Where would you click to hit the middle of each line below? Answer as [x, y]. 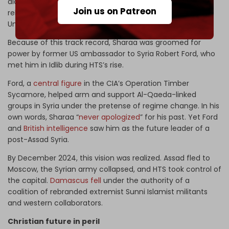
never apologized [109, 117]
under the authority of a [145, 181]
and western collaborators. [55, 203]
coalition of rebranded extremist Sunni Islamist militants [108, 192]
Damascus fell [76, 181]
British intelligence [56, 129]
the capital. [29, 181]
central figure [58, 84]
